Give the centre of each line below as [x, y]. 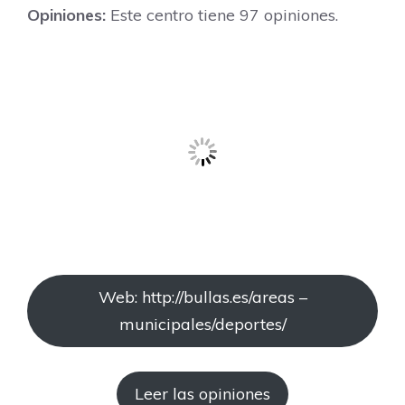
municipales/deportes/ [202, 325]
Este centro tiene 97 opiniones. [222, 15]
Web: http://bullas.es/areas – [202, 297]
